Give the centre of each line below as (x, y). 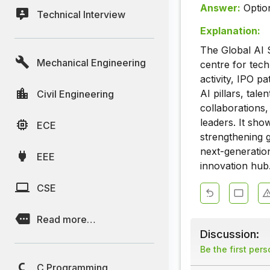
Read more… (66, 219)
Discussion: (230, 234)
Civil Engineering (75, 94)
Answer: (220, 8)
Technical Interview (81, 14)
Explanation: (230, 31)
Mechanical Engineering (91, 62)
